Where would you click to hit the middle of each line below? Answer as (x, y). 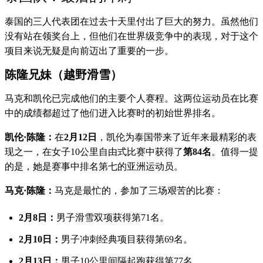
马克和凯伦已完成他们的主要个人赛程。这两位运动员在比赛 (131, 99)
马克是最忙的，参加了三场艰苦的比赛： (139, 191)
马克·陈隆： (30, 191)
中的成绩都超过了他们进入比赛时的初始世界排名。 (113, 113)
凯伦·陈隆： (30, 137)
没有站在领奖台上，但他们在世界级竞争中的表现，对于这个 (131, 36)
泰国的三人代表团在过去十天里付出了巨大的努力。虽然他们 (131, 22)
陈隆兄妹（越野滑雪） (63, 75)
